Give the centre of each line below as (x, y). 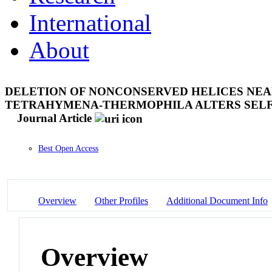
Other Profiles (121, 200)
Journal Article (54, 118)
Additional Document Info (217, 200)
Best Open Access (68, 149)
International (90, 22)
